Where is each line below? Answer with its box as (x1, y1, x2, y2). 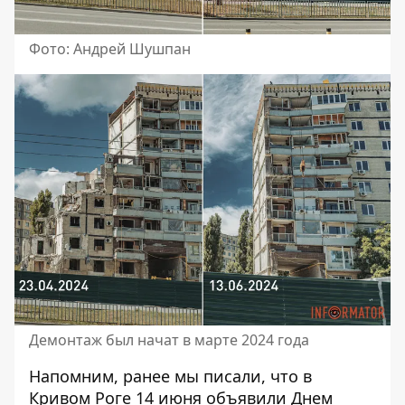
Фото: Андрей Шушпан (29, 39, 191, 60)
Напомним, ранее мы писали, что (29, 364, 303, 387)
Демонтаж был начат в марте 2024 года (29, 329, 309, 350)
